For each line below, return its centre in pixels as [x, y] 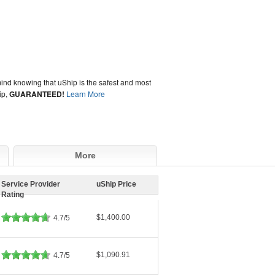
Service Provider [31, 184]
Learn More [86, 94]
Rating [13, 195]
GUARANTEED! [37, 94]
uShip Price [116, 184]
